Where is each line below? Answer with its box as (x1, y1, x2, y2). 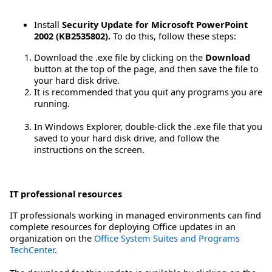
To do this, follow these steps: (110, 30, 236, 42)
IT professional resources (10, 188, 122, 200)
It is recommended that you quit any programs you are (34, 86, 262, 98)
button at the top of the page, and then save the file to (34, 63, 259, 75)
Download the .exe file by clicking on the (34, 51, 205, 64)
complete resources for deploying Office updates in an (10, 220, 236, 233)
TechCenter (10, 243, 55, 256)
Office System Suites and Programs (94, 232, 240, 245)
